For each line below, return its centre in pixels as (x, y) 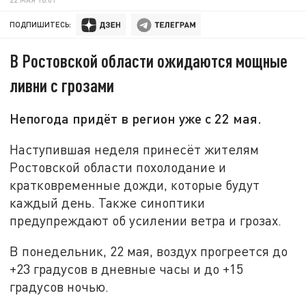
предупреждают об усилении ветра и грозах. (146, 220)
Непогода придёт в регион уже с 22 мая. (136, 119)
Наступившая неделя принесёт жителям (135, 149)
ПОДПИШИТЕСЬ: (41, 25)
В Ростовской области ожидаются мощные (149, 61)
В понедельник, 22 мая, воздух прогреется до (149, 251)
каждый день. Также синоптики (108, 202)
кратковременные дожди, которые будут (135, 184)
